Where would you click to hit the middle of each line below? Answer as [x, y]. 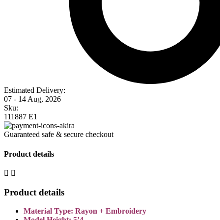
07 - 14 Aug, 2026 [32, 99]
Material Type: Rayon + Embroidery [85, 211]
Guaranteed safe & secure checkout [59, 135]
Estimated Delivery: [35, 90]
